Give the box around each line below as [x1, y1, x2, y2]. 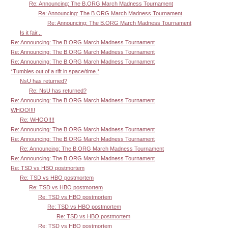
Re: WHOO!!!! [20, 116, 54, 123]
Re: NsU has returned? [29, 87, 87, 94]
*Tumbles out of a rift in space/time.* [11, 68, 99, 74]
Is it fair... [20, 29, 42, 36]
